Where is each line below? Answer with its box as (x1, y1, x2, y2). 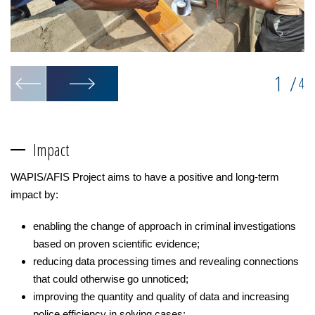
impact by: (11, 188, 58, 200)
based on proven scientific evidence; (33, 237, 200, 250)
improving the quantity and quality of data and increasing (33, 290, 289, 302)
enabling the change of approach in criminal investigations (33, 219, 296, 232)
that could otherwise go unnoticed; (33, 272, 188, 285)
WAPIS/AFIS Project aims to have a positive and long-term (11, 170, 279, 183)
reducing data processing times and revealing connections (33, 255, 299, 267)
